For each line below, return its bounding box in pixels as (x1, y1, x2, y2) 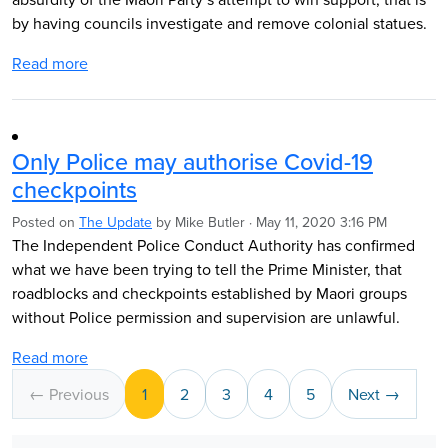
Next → (348, 383, 400, 405)
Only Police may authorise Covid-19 (12, 145, 373, 178)
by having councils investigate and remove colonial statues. (12, 12, 427, 34)
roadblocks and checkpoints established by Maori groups (12, 282, 407, 304)
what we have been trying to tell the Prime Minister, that (12, 258, 402, 280)
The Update (79, 212, 152, 232)
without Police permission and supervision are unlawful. (12, 306, 400, 328)
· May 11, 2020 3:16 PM (245, 212, 387, 232)
